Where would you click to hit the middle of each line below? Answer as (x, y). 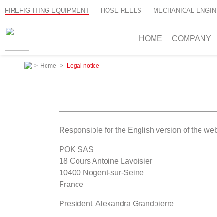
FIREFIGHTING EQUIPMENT (47, 10)
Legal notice (83, 66)
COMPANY (192, 39)
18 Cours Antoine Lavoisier (106, 161)
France (71, 185)
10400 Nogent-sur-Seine (101, 173)
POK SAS (76, 150)
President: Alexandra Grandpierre (116, 204)
